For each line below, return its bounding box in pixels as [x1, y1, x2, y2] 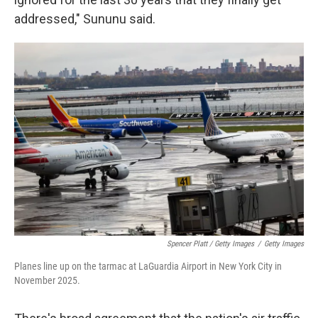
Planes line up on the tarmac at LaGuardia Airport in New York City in [14, 261, 282, 273]
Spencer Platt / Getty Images [167, 239, 254, 249]
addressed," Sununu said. [14, 11, 155, 27]
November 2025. [14, 275, 80, 287]
